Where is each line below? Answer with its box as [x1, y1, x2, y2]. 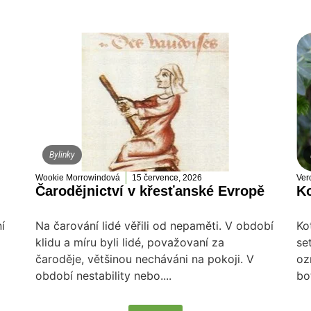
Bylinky [49, 150, 75, 160]
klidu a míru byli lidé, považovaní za [35, 235, 224, 250]
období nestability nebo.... [35, 269, 171, 283]
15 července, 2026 [131, 173, 202, 183]
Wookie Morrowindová [35, 173, 120, 183]
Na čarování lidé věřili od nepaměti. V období [35, 219, 274, 233]
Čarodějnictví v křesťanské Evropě [35, 183, 264, 199]
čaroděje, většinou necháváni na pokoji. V [35, 252, 254, 267]
